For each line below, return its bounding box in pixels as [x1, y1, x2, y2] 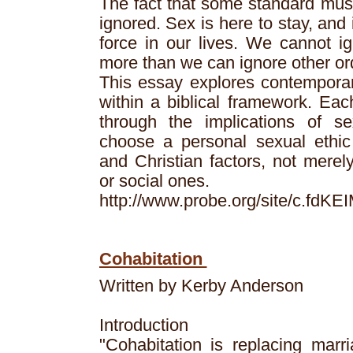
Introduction [98, 316, 188, 335]
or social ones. [98, 172, 210, 191]
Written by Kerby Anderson [98, 277, 303, 295]
